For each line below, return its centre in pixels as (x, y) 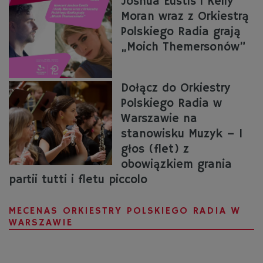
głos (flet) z (155, 149)
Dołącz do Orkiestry (175, 88)
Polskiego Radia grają (181, 32)
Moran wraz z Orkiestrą (185, 16)
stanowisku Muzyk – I (181, 134)
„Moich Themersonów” (183, 47)
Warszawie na (159, 119)
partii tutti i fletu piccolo (78, 180)
